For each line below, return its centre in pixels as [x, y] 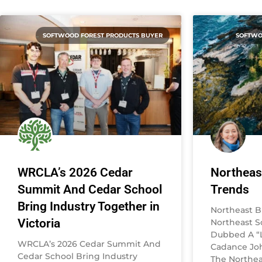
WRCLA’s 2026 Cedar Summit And [89, 244]
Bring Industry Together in [89, 206]
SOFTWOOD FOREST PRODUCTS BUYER [103, 36]
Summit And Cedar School [90, 189]
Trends [230, 189]
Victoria [39, 223]
